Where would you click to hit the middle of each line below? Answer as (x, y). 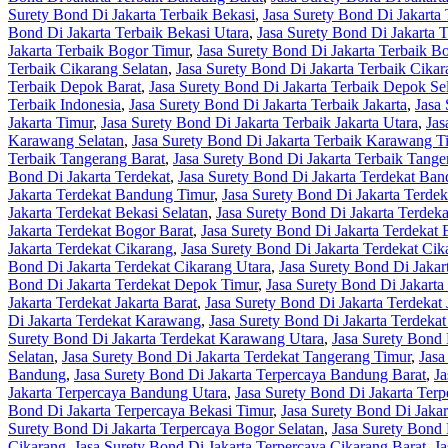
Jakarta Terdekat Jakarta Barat (102, 303)
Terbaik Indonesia (64, 105)
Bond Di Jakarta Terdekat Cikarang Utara (139, 267)
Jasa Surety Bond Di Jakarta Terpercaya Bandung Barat (250, 375)
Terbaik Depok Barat (74, 87)
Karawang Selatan (66, 141)
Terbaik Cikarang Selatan (88, 69)
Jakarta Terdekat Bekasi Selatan (108, 213)
